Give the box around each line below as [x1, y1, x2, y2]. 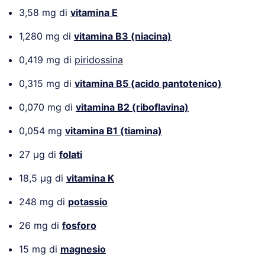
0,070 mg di [19, 101, 76, 113]
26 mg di [19, 219, 62, 231]
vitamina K [66, 172, 114, 184]
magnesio [60, 243, 106, 255]
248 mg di [19, 195, 68, 208]
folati [59, 148, 82, 160]
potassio [68, 195, 108, 208]
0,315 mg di [19, 77, 75, 89]
